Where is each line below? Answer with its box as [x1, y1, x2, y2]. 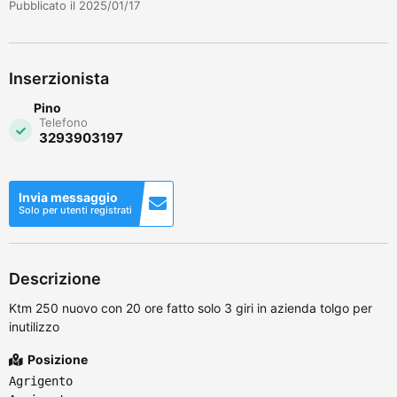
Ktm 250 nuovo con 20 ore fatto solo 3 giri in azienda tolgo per [9, 300, 372, 315]
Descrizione [9, 269, 101, 288]
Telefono [39, 114, 88, 129]
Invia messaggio [19, 189, 118, 205]
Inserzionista [9, 68, 109, 88]
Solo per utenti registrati [19, 203, 132, 216]
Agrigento [9, 373, 73, 388]
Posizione [25, 351, 88, 367]
